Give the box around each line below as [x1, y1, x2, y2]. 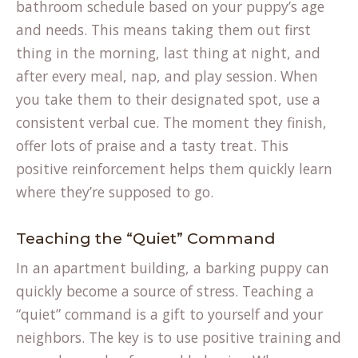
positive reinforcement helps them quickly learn [16, 159, 332, 178]
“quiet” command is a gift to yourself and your [16, 304, 323, 324]
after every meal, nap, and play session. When [16, 66, 318, 86]
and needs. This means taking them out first [16, 20, 311, 39]
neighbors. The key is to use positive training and [16, 328, 341, 347]
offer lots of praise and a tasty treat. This [16, 136, 288, 155]
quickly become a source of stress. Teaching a [16, 281, 314, 300]
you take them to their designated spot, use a [16, 89, 320, 109]
